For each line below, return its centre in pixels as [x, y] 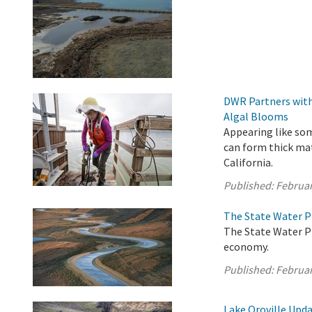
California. [249, 163]
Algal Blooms [256, 117]
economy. [247, 247]
